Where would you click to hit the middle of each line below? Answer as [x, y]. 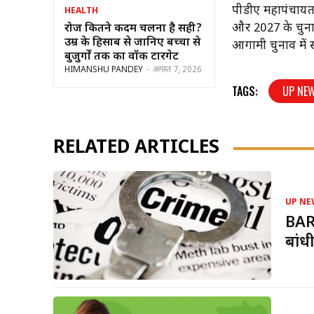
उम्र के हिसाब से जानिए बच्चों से [132, 43]
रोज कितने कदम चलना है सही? [133, 29]
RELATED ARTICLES [136, 148]
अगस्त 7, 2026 [177, 70]
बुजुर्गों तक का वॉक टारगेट [122, 57]
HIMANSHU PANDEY [104, 70]
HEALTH [81, 12]
